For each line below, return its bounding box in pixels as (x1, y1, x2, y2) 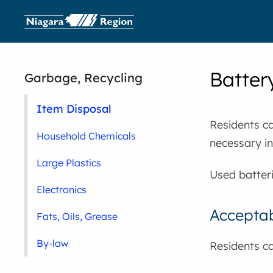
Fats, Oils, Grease (37, 210, 118, 222)
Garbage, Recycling (24, 70, 143, 85)
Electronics (37, 183, 87, 196)
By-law (37, 237, 69, 249)
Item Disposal (37, 102, 112, 115)
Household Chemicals (37, 130, 136, 142)
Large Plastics (37, 157, 102, 169)
